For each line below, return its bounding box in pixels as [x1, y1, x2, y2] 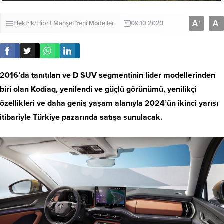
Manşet [53, 19, 74, 28]
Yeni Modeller [76, 19, 114, 28]
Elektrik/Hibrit [13, 19, 52, 28]
